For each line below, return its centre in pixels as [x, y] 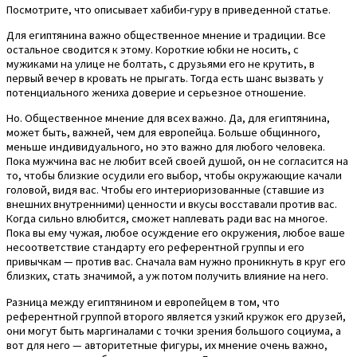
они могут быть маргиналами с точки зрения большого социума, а [174, 330]
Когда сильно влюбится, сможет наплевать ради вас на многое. [167, 219]
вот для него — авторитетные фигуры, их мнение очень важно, [167, 345]
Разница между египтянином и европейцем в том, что [143, 302]
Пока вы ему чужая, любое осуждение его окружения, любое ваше [176, 233]
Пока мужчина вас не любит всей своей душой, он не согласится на [177, 161]
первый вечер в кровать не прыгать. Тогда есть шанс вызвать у [165, 78]
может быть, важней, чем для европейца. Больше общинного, [163, 133]
